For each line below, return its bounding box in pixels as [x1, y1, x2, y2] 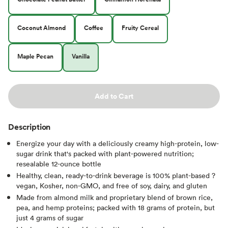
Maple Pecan [17, 51, 53, 61]
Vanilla [72, 51, 90, 61]
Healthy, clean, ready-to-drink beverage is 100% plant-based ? [16, 170, 215, 180]
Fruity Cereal [122, 22, 159, 33]
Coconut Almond [17, 22, 66, 33]
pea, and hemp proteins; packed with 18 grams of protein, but [16, 202, 215, 212]
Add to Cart [95, 91, 133, 101]
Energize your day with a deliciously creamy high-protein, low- [16, 138, 219, 148]
